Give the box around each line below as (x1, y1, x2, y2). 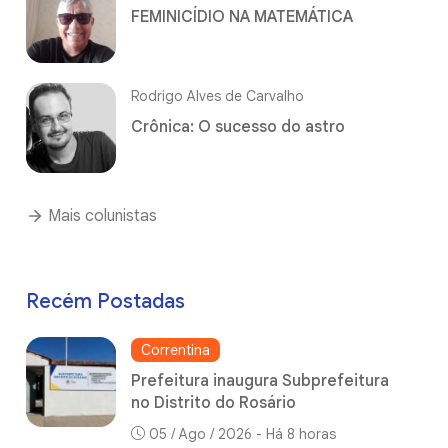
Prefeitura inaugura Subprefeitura (131, 370, 389, 391)
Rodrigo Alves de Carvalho (131, 86, 304, 105)
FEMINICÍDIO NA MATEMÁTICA (131, 6, 353, 27)
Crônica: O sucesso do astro (131, 116, 345, 137)
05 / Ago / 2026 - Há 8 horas (149, 424, 336, 443)
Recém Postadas (26, 288, 185, 314)
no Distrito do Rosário (131, 392, 296, 413)
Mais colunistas (44, 205, 157, 226)
